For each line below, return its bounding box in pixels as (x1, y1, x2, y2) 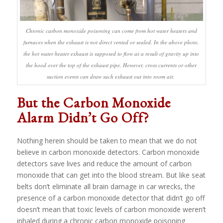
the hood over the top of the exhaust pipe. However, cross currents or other (26, 61, 197, 69)
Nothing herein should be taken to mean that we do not (16, 135, 197, 145)
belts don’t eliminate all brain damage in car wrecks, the (16, 181, 195, 191)
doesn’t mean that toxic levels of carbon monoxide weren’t (16, 204, 206, 214)
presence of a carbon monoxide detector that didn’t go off (16, 193, 205, 203)
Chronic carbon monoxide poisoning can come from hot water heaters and (25, 26, 197, 34)
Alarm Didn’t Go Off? (16, 108, 149, 126)
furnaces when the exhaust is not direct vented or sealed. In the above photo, (23, 38, 200, 46)
